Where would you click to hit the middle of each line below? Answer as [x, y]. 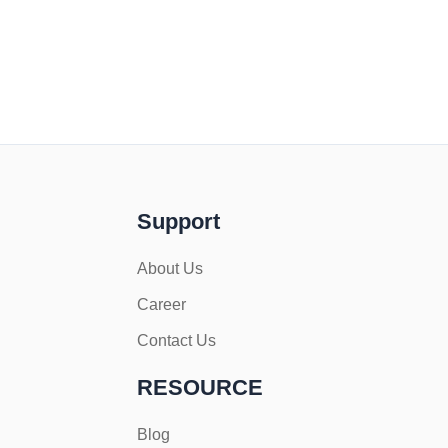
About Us [169, 268]
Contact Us [176, 340]
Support [178, 221]
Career [161, 304]
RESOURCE [199, 387]
